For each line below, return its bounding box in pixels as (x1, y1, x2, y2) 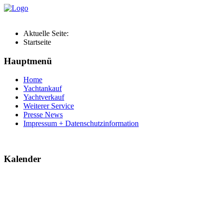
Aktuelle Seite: (23, 29, 73, 37)
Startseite (23, 38, 51, 46)
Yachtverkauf (23, 93, 64, 102)
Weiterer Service (23, 102, 74, 110)
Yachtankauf (23, 84, 62, 93)
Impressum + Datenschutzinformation (23, 119, 139, 128)
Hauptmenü (4, 55, 54, 66)
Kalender (4, 154, 43, 164)
